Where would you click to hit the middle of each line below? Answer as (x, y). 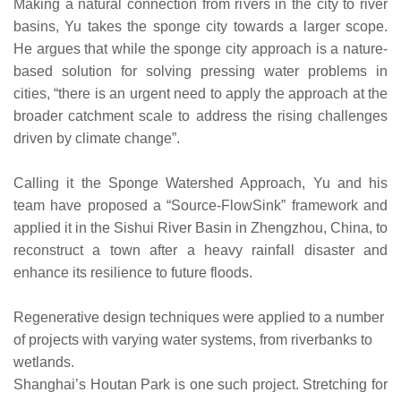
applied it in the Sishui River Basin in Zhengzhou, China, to (200, 227)
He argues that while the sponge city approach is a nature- (200, 48)
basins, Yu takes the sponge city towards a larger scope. (200, 26)
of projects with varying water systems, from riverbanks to (193, 339)
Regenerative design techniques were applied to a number (199, 317)
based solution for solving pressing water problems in (200, 71)
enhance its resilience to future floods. (133, 272)
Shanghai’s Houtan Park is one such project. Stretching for (200, 384)
